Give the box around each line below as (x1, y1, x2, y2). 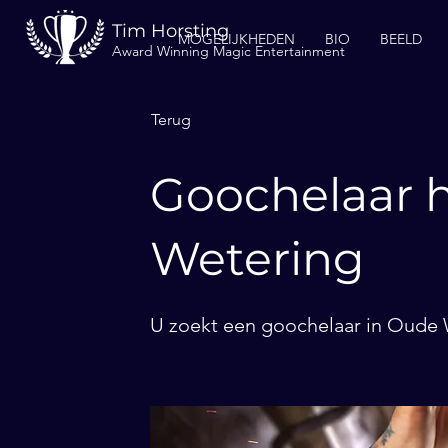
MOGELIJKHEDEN (177, 30, 295, 48)
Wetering (150, 230, 365, 287)
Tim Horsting (112, 20, 229, 42)
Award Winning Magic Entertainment (112, 42, 345, 60)
